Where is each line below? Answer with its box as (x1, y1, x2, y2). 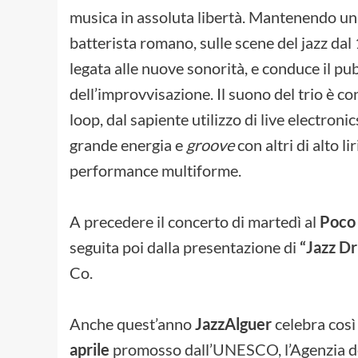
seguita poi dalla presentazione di (70, 237, 300, 257)
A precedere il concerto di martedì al (70, 211, 320, 231)
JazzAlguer (195, 313, 272, 333)
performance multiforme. (70, 160, 241, 180)
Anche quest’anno (70, 313, 195, 333)
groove (186, 134, 237, 154)
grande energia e (70, 134, 186, 154)
